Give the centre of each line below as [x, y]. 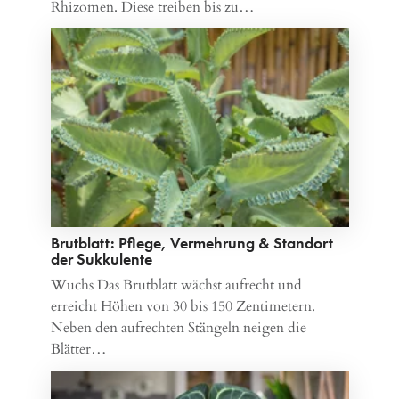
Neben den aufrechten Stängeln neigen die [178, 327]
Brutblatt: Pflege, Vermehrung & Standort [191, 242]
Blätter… [78, 349]
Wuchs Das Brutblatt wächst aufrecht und [176, 285]
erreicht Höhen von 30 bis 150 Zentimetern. [183, 306]
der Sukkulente [101, 258]
